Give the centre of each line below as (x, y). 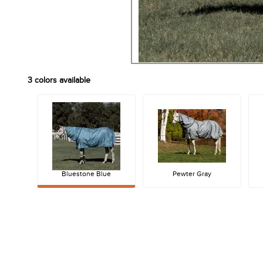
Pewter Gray (192, 174)
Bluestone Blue (87, 174)
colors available (61, 80)
